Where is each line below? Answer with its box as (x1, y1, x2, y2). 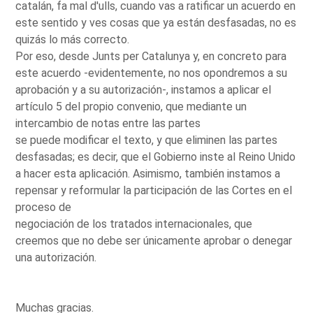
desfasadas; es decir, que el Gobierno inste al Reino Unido (15, 150, 296, 163)
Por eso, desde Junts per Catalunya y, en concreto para (15, 49, 287, 63)
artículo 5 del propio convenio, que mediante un (15, 99, 247, 113)
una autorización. (15, 250, 97, 264)
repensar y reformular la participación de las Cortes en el (15, 183, 293, 197)
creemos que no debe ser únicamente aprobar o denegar (15, 233, 293, 247)
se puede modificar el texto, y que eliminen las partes (15, 133, 278, 147)
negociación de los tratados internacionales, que (15, 217, 253, 231)
